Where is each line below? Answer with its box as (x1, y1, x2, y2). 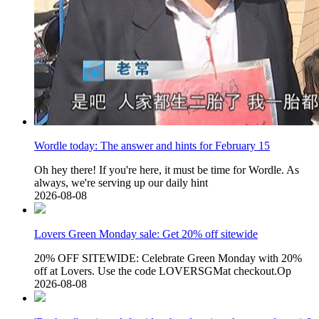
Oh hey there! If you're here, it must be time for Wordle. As (34, 164, 299, 177)
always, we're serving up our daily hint (34, 177, 208, 189)
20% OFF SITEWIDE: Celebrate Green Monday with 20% (34, 252, 302, 265)
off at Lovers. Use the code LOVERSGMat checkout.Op (34, 265, 291, 278)
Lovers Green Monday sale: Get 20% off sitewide (34, 228, 258, 241)
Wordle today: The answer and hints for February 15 (34, 140, 270, 152)
